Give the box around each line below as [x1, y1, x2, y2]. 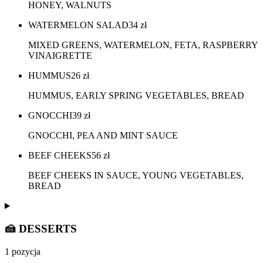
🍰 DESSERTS [5, 222, 77, 235]
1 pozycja [5, 246, 41, 257]
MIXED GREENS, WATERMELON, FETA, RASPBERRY [28, 40, 258, 50]
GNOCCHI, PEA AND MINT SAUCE [28, 130, 178, 141]
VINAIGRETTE [28, 50, 92, 61]
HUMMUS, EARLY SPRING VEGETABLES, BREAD [28, 90, 244, 101]
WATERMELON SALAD [28, 20, 129, 31]
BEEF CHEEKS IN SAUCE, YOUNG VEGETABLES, [28, 170, 244, 181]
